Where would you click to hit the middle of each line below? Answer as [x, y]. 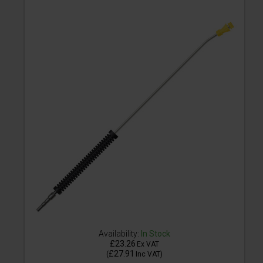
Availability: [119, 234]
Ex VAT [148, 245]
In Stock [156, 234]
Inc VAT [148, 254]
